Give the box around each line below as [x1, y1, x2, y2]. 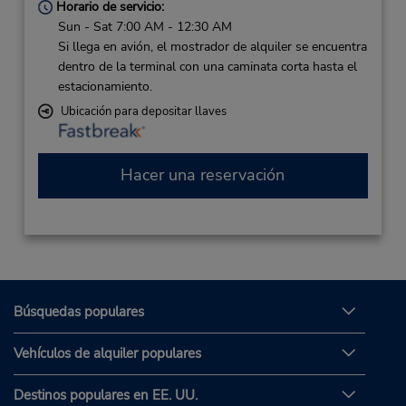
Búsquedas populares [14, 303, 144, 322]
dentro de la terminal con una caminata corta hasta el [57, 57, 357, 75]
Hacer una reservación [121, 164, 285, 187]
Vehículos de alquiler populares [14, 344, 201, 363]
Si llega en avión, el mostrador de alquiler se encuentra [57, 37, 367, 55]
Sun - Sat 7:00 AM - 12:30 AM [57, 17, 232, 35]
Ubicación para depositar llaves [60, 102, 227, 120]
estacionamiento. [57, 77, 152, 95]
